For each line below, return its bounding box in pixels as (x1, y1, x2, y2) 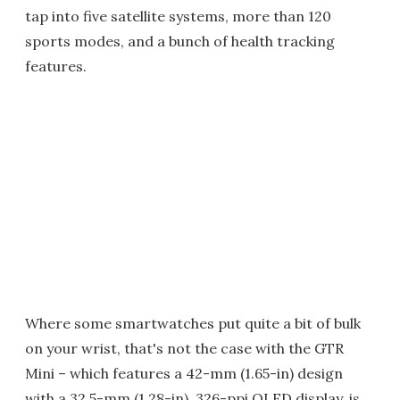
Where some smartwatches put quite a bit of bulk (25, 314, 361, 332)
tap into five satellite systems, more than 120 (25, 7, 331, 25)
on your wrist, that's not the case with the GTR (25, 339, 344, 357)
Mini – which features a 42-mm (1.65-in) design (25, 364, 343, 382)
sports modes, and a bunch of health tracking (25, 32, 335, 50)
